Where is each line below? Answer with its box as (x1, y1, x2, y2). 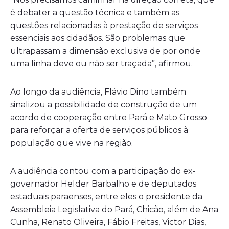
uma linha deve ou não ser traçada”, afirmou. (10, 58, 193, 68)
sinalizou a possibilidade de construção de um (10, 99, 197, 109)
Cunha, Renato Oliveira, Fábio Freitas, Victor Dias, (10, 217, 206, 227)
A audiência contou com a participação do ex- (10, 166, 196, 176)
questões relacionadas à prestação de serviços (10, 20, 198, 30)
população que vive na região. (10, 138, 133, 148)
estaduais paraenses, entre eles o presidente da (10, 191, 202, 201)
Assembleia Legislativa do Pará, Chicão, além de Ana (10, 204, 218, 214)
